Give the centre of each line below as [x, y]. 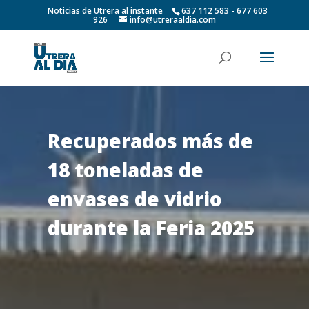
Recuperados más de [150, 140]
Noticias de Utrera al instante [106, 11]
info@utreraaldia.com [172, 20]
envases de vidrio [134, 198]
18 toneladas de [125, 169]
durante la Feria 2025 [151, 227]
